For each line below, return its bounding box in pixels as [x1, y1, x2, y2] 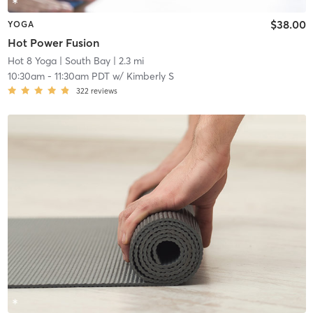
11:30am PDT [54, 69, 110, 82]
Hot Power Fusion [7, 35, 99, 50]
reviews [90, 85, 117, 96]
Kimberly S [126, 69, 174, 82]
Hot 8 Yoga [7, 54, 57, 67]
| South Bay [56, 54, 110, 67]
